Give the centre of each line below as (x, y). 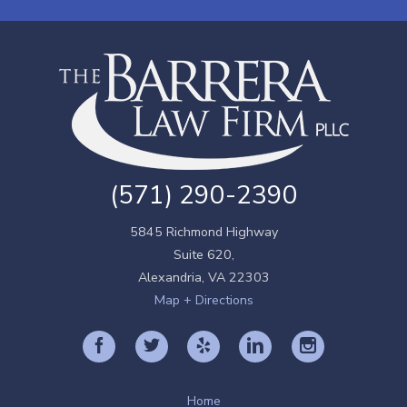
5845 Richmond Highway (203, 232)
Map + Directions (203, 300)
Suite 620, (203, 254)
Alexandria (169, 277)
